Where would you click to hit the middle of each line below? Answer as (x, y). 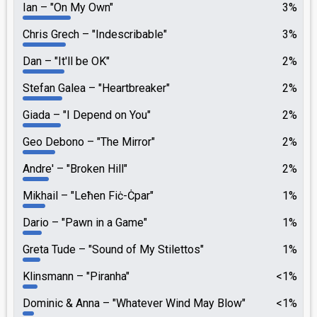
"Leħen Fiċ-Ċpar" (111, 196)
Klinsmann (50, 276)
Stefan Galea (56, 88)
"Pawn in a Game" (103, 223)
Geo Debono (55, 142)
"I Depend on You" (105, 115)
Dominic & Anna (63, 303)
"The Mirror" (125, 142)
